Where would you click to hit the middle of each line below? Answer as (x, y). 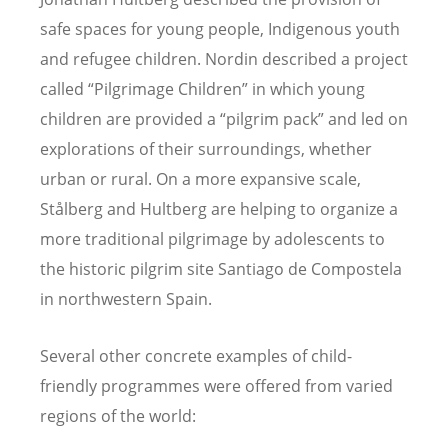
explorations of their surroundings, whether (206, 148)
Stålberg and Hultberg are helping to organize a (219, 208)
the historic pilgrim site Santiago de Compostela (221, 268)
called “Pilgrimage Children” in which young (202, 88)
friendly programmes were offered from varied (216, 386)
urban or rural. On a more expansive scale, (200, 178)
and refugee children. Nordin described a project (224, 58)
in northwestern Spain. (126, 298)
